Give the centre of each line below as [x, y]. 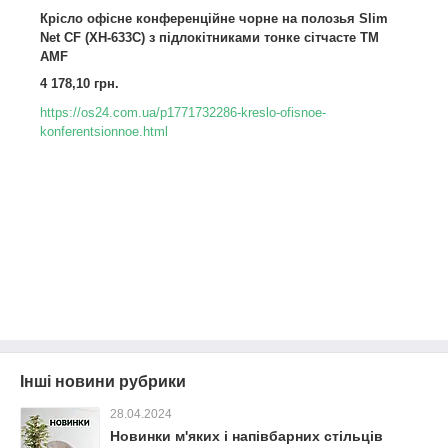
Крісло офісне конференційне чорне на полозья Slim [214, 18]
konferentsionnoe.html [104, 131]
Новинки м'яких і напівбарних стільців [246, 436]
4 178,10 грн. [79, 83]
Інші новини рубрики [103, 381]
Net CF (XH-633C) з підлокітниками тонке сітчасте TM [209, 37]
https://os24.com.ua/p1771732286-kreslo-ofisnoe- [183, 112]
